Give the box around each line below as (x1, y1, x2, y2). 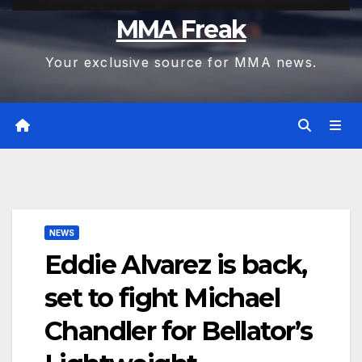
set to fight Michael (44, 281, 280, 314)
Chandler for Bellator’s (44, 314, 313, 347)
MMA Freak (116, 15, 246, 45)
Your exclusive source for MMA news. (45, 54, 317, 71)
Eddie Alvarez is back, (44, 248, 307, 280)
